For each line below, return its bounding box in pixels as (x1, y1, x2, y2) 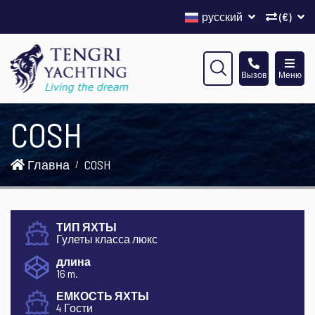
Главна (25, 157, 70, 172)
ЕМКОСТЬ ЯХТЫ (56, 289, 149, 302)
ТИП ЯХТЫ (56, 220, 117, 233)
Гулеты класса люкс (56, 232, 157, 245)
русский (202, 10, 245, 23)
